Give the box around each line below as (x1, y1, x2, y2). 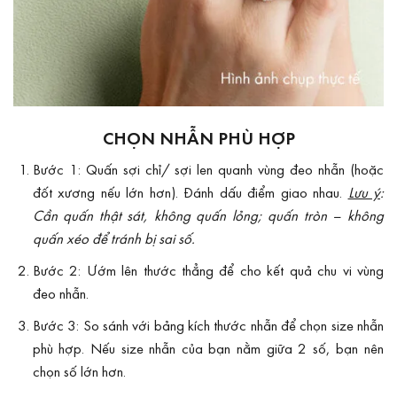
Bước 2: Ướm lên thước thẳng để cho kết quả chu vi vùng (32, 260, 384, 281)
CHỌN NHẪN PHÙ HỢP (102, 125, 295, 151)
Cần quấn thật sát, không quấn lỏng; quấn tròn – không (32, 205, 384, 226)
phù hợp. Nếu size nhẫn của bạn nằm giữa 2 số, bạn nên (32, 338, 384, 359)
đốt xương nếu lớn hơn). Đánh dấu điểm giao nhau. (32, 182, 348, 203)
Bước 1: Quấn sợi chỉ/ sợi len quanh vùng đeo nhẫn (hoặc (32, 159, 384, 180)
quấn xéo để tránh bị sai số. (32, 228, 195, 249)
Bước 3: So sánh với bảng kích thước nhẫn (32, 315, 277, 336)
